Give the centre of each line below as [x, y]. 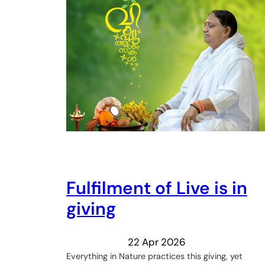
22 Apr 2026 [157, 242]
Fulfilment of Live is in [157, 188]
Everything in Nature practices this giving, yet [154, 256]
